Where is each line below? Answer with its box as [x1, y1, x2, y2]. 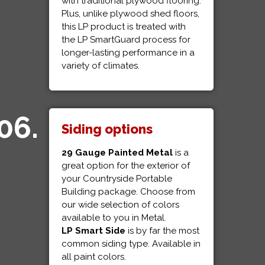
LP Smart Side [61, 225, 125, 236]
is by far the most [125, 225, 199, 236]
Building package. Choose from [61, 186, 195, 197]
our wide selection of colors [61, 199, 179, 210]
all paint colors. [61, 251, 126, 262]
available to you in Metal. [61, 212, 166, 223]
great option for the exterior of [61, 160, 190, 171]
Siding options [61, 121, 153, 137]
